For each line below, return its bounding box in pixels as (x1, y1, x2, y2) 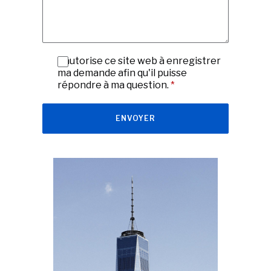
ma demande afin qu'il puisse (57, 67, 187, 79)
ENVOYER (116, 114, 155, 123)
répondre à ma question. (57, 79, 171, 91)
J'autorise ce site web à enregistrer (57, 55, 221, 67)
